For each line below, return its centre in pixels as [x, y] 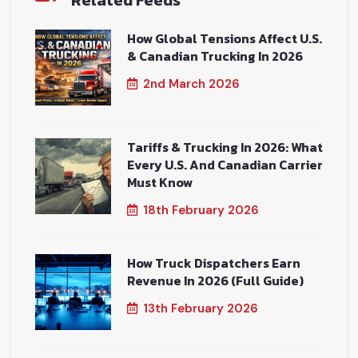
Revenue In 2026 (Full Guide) [215, 280]
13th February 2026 [201, 308]
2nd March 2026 [191, 84]
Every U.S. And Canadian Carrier [225, 165]
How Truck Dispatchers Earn [214, 263]
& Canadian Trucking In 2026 [215, 56]
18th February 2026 [201, 210]
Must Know [160, 182]
